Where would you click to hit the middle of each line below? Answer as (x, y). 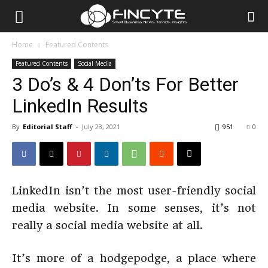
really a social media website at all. (107, 225)
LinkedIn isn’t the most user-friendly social (134, 191)
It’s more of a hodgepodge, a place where (134, 258)
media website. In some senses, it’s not (134, 208)
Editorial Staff (48, 127)
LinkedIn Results (80, 106)
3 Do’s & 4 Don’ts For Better (125, 84)
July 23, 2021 (101, 127)
